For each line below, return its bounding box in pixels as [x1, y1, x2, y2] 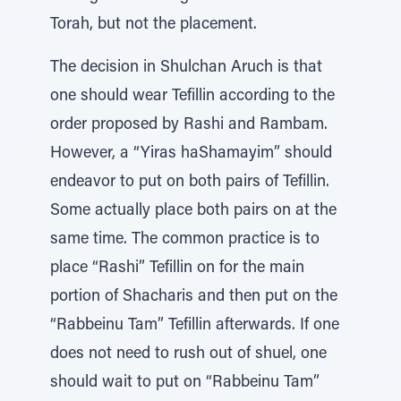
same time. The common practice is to [50, 232, 320, 248]
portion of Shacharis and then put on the [50, 289, 337, 305]
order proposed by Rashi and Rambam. [50, 117, 328, 133]
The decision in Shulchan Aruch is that [50, 60, 322, 76]
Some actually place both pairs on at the [50, 203, 337, 219]
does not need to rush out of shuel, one [50, 346, 327, 363]
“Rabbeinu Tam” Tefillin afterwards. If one [50, 318, 339, 334]
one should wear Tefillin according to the [50, 89, 335, 105]
